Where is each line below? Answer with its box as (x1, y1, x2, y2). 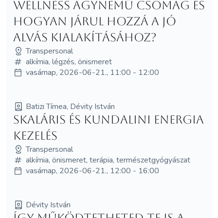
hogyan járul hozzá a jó (13, 14, 176, 28)
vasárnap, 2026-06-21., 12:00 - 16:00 (25, 165, 159, 176)
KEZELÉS (13, 128, 57, 143)
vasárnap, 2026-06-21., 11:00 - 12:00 (25, 67, 159, 78)
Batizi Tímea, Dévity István (25, 101, 115, 112)
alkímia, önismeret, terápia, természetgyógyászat (25, 154, 190, 165)
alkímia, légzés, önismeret (25, 56, 112, 67)
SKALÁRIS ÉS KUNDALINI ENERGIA (13, 112, 204, 127)
